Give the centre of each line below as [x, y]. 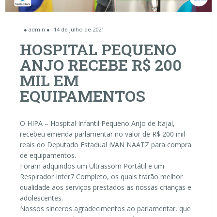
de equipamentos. [48, 155]
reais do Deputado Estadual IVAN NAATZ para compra [106, 145]
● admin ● [37, 30]
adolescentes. [41, 198]
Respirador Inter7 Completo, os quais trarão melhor [101, 177]
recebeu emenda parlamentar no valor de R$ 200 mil [102, 134]
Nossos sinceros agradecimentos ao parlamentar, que [105, 209]
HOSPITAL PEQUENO [98, 49]
